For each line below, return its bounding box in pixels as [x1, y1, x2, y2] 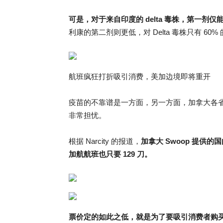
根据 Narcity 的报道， [69, 137, 141, 145]
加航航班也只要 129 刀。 [69, 150, 152, 158]
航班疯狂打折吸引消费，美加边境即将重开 [69, 72, 211, 81]
